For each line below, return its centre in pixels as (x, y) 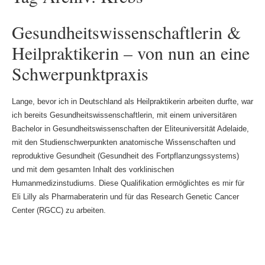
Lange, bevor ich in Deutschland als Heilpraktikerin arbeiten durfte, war (132, 102)
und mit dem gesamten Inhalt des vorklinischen (93, 170)
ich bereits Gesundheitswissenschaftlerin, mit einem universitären (124, 115)
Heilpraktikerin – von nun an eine (130, 53)
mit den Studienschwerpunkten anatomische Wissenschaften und (123, 143)
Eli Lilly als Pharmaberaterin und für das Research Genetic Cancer (125, 197)
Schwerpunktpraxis (80, 74)
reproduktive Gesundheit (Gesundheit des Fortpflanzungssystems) (125, 156)
